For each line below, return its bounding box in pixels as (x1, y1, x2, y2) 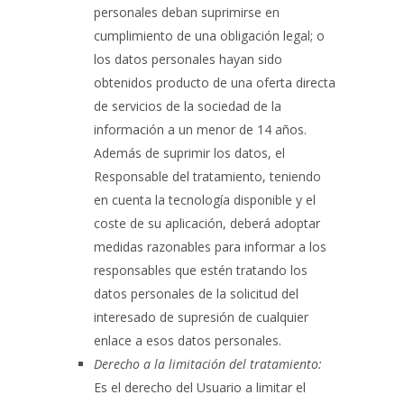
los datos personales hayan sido (94, 50, 282, 68)
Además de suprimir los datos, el (94, 144, 285, 161)
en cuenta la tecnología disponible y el (94, 191, 316, 208)
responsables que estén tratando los (94, 262, 308, 279)
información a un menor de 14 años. (94, 121, 307, 138)
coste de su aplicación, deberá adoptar (94, 215, 320, 232)
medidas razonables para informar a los (94, 238, 326, 255)
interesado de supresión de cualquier (94, 308, 308, 326)
